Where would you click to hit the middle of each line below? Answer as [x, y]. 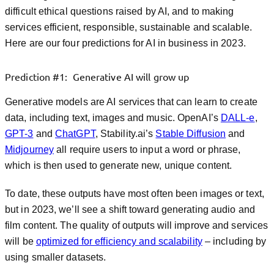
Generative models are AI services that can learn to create [131, 102]
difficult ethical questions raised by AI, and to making [120, 11]
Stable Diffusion [191, 134]
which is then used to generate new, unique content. [119, 165]
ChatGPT [75, 134]
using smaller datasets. [56, 257]
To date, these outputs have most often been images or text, [135, 194]
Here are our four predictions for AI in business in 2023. [125, 43]
